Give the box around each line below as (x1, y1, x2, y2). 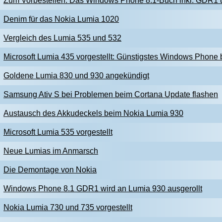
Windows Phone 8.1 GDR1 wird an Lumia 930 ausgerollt (3, 184, 202, 193)
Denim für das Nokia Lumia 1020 (3, 15, 119, 23)
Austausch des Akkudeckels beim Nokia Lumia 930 (3, 109, 183, 117)
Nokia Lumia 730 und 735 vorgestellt (3, 203, 132, 212)
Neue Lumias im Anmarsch (3, 147, 98, 155)
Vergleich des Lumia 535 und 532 (3, 34, 121, 42)
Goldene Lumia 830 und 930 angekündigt (3, 71, 149, 80)
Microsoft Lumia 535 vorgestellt (3, 128, 112, 136)
